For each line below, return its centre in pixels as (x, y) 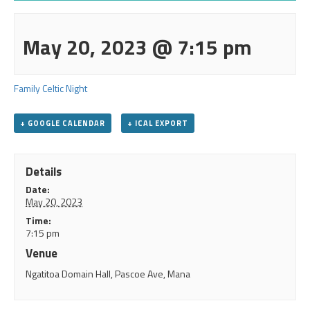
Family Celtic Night (51, 88)
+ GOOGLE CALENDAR (63, 123)
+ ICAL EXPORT (157, 123)
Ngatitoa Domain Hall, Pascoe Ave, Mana (108, 274)
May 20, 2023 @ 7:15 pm (137, 47)
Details (44, 172)
